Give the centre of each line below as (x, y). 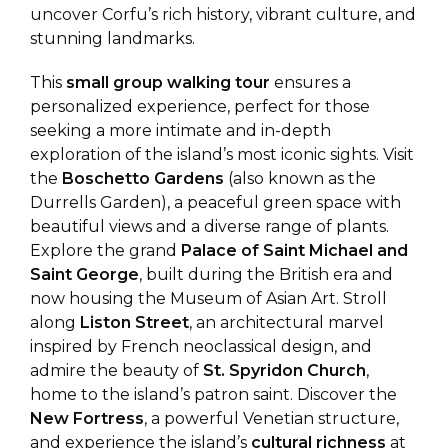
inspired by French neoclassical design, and (201, 346)
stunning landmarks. (112, 38)
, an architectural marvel (286, 322)
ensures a (310, 82)
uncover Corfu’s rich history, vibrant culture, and (223, 14)
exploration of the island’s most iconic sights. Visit (222, 154)
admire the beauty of (116, 370)
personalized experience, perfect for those (200, 106)
